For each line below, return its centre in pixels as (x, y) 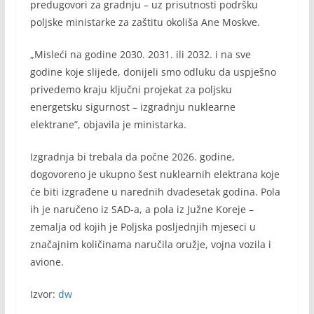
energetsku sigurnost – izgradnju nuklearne (132, 107)
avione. (47, 261)
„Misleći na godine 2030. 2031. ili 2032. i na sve (140, 54)
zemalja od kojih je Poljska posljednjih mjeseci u (143, 226)
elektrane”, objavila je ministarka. (108, 124)
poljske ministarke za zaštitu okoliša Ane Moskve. (145, 22)
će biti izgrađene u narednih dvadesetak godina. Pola (155, 191)
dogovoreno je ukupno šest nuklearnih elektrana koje (155, 174)
